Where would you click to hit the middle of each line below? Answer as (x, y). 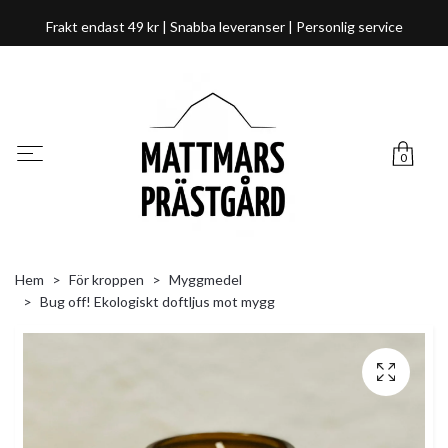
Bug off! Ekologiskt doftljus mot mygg (157, 302)
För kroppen (106, 280)
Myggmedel (205, 280)
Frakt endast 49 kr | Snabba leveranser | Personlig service (224, 26)
